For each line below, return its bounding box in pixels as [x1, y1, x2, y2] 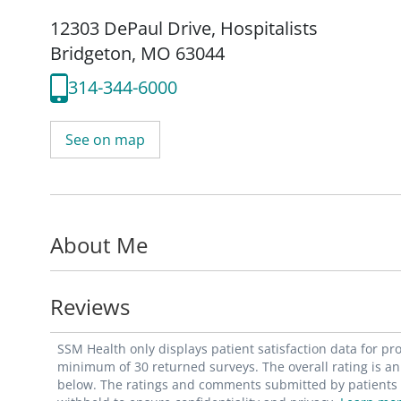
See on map [65, 129, 145, 149]
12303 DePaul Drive [50, 15, 211, 40]
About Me [50, 229, 148, 260]
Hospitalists [220, 15, 318, 40]
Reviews [50, 291, 130, 321]
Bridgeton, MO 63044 [50, 40, 225, 65]
